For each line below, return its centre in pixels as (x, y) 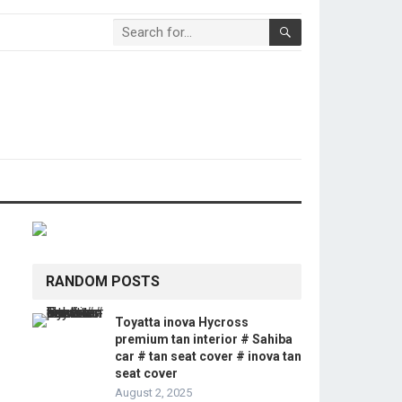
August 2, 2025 (153, 393)
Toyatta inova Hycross (182, 322)
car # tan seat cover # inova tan (208, 356)
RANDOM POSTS (103, 281)
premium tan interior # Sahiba (204, 339)
